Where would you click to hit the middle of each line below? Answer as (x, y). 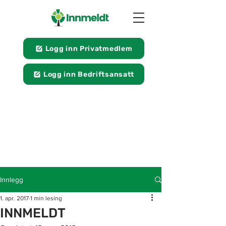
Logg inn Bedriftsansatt (89, 74)
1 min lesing (46, 198)
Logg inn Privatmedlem (89, 48)
